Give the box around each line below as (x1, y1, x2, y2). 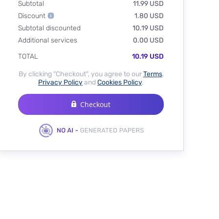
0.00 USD (132, 36, 164, 45)
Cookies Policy (97, 78, 142, 87)
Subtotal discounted (18, 24, 81, 33)
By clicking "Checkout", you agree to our (18, 70, 143, 79)
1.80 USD (134, 12, 164, 21)
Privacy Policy (38, 78, 83, 87)
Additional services (18, 36, 77, 45)
